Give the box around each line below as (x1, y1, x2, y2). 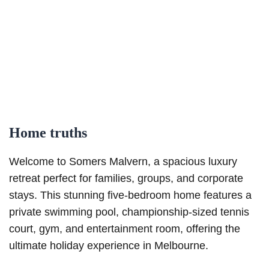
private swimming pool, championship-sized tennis (9, 206, 249, 219)
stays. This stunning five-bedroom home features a (9, 189, 252, 202)
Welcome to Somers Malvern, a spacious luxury (9, 156, 237, 168)
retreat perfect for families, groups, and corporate (9, 172, 243, 185)
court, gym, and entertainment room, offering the (9, 223, 240, 235)
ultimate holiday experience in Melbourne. (9, 240, 208, 252)
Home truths (9, 125, 87, 141)
